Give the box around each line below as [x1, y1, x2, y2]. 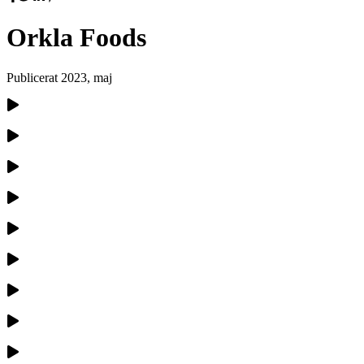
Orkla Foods [6, 23, 146, 53]
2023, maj [61, 70, 112, 84]
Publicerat [6, 70, 61, 84]
